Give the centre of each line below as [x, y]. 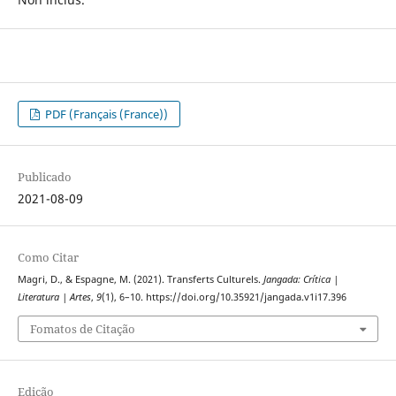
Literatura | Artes [54, 297]
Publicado [44, 177]
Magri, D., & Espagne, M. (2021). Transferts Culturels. [140, 280]
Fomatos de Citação [82, 328]
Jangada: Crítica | [301, 280]
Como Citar [48, 258]
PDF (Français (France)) [106, 114]
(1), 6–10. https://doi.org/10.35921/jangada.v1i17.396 [224, 297]
